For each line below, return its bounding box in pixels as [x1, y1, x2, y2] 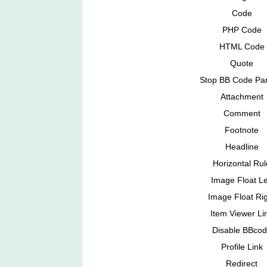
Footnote [225, 125, 259, 135]
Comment [223, 108, 260, 119]
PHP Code [222, 25, 262, 35]
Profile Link [221, 242, 263, 252]
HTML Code [219, 42, 265, 52]
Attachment [220, 92, 263, 102]
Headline [225, 142, 259, 152]
